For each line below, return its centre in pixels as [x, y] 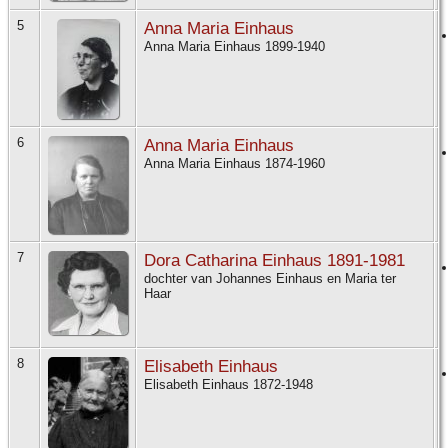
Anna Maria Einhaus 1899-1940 [236, 47]
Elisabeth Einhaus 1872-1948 [230, 385]
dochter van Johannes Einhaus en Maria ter [270, 279]
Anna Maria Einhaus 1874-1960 [236, 164]
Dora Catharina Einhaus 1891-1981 [274, 260]
